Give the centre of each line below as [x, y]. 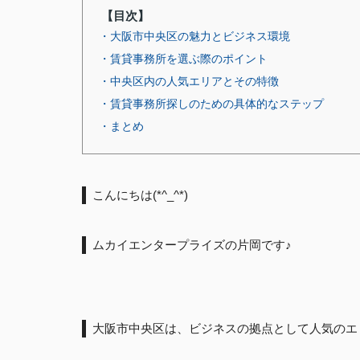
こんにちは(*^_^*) [140, 195]
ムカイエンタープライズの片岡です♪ [192, 245]
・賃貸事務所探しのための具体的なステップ [211, 104]
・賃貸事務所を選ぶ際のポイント [183, 59]
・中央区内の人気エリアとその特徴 [189, 81]
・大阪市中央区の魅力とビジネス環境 [194, 36]
